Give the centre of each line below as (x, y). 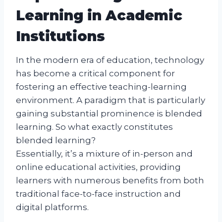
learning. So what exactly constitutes (94, 127)
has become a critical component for (95, 73)
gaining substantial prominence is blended (109, 113)
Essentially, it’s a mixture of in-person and (104, 153)
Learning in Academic (99, 15)
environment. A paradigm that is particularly (111, 100)
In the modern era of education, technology (110, 60)
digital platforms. (52, 207)
